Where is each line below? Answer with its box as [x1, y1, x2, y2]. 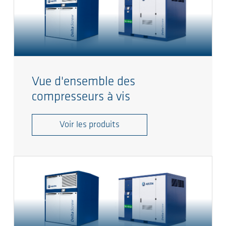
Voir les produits [60, 120, 120, 130]
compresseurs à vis [32, 91, 130, 104]
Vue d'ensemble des [32, 76, 135, 89]
